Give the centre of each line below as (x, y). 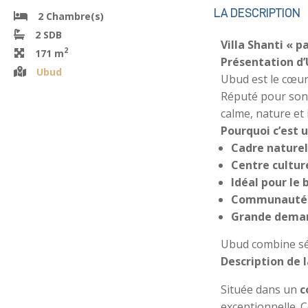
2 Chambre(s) (71, 16)
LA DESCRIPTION (257, 12)
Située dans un (260, 289)
